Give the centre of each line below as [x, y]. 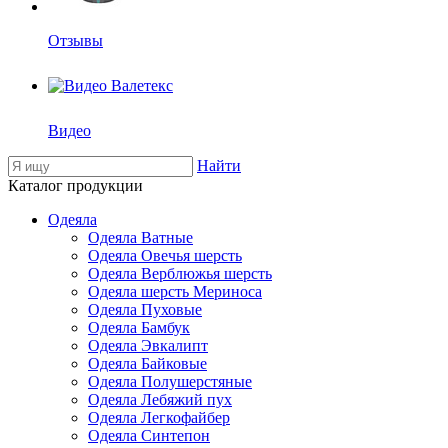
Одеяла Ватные [140, 237]
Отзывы [75, 40]
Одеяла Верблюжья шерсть [180, 273]
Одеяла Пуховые [145, 309]
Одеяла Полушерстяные [170, 381]
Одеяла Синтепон [149, 435]
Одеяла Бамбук [139, 327]
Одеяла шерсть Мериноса [175, 291]
